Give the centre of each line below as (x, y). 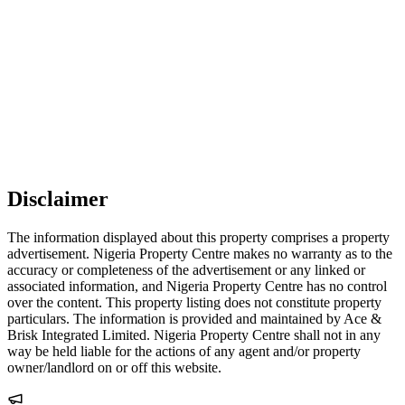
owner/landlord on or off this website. (114, 368)
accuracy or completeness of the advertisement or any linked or (186, 270)
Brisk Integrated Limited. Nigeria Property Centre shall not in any (194, 335)
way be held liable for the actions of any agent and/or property (184, 352)
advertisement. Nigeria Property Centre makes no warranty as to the (200, 254)
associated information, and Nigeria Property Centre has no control (197, 287)
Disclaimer (58, 199)
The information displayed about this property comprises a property (198, 238)
